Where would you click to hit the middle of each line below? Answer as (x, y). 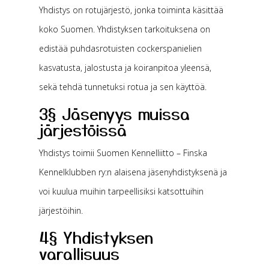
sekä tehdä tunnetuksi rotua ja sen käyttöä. (122, 87)
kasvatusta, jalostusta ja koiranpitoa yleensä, (125, 68)
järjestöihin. (61, 210)
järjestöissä (83, 129)
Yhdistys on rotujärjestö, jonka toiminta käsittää (131, 10)
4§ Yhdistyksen (96, 237)
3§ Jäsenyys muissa (114, 113)
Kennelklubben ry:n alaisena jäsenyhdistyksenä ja (133, 172)
